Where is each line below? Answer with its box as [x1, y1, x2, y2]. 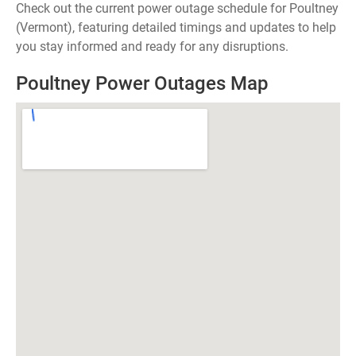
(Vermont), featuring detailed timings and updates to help [16, 20, 336, 35]
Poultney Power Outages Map [16, 72, 269, 95]
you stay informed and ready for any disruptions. [16, 39, 288, 54]
